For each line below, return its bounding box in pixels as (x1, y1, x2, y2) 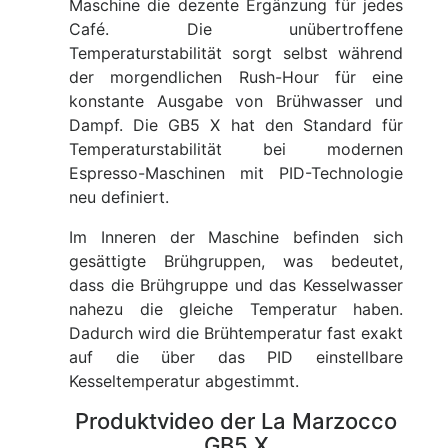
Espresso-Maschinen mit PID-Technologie (69, 163, 403, 184)
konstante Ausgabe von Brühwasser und (69, 91, 403, 112)
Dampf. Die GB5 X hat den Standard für (69, 115, 403, 136)
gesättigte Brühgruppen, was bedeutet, (69, 251, 403, 272)
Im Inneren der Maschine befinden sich (69, 227, 403, 248)
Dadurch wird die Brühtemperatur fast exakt (69, 323, 403, 344)
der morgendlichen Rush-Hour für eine (69, 67, 403, 88)
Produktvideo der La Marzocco (75, 408, 397, 435)
